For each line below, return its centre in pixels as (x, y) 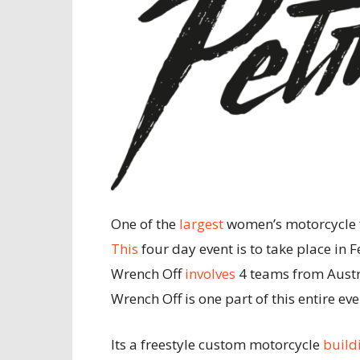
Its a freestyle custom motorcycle (217, 344)
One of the (145, 223)
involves (210, 273)
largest (201, 223)
